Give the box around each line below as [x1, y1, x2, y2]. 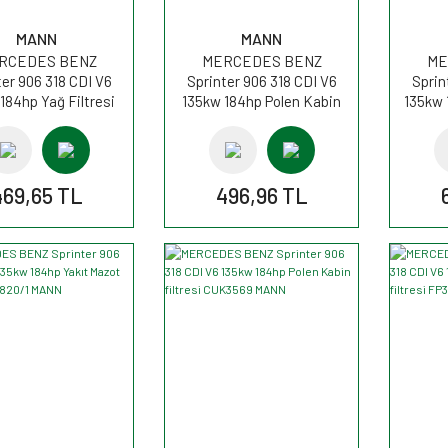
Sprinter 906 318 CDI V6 [186, 71, 337, 90]
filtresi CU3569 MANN [191, 111, 332, 130]
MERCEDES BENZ [201, 51, 322, 70]
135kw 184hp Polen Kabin [182, 91, 341, 110]
